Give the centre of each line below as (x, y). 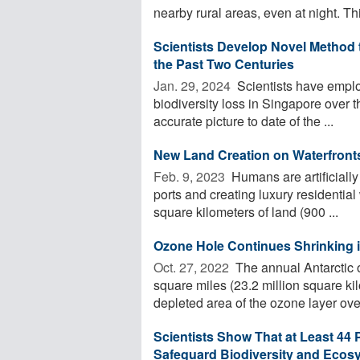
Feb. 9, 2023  (191, 176)
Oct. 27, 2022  (193, 267)
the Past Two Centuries (224, 63)
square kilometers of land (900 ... (246, 211)
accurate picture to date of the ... (243, 121)
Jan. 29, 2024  (194, 85)
